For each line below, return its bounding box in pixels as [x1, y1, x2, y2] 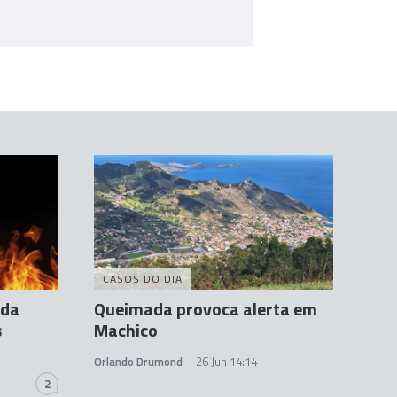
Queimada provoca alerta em [94, 295, 317, 323]
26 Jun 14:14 [196, 353, 257, 371]
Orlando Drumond [94, 353, 183, 371]
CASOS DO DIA [103, 270, 183, 288]
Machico [94, 316, 158, 345]
